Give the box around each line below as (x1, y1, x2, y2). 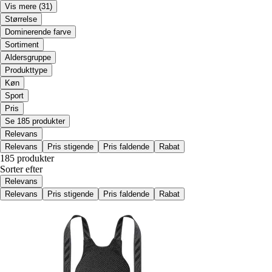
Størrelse (5, 15, 37, 24)
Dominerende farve (5, 27, 71, 37)
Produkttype (5, 66, 47, 75)
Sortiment (5, 40, 39, 50)
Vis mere (5, 2, 36, 12)
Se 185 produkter (5, 117, 65, 126)
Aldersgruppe (5, 53, 51, 63)
